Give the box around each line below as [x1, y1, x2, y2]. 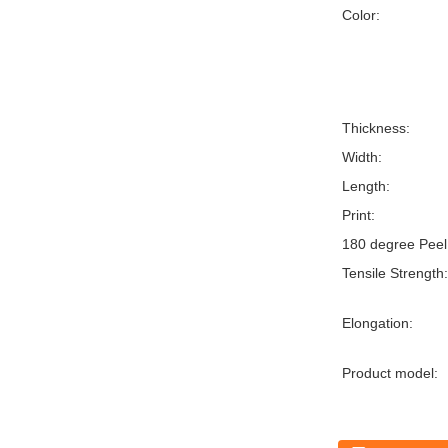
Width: [342, 149, 382, 165]
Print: [342, 207, 375, 223]
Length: [342, 178, 390, 194]
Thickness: [342, 120, 410, 136]
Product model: [342, 365, 438, 381]
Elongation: [342, 315, 413, 331]
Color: [342, 7, 380, 23]
